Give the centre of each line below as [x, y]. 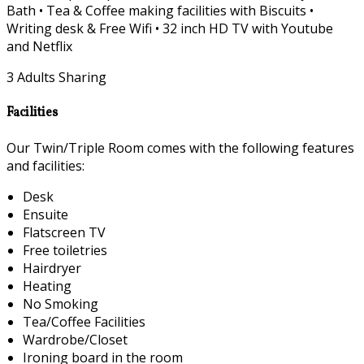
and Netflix [39, 47]
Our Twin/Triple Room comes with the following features [180, 147]
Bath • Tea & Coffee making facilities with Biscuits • [160, 11]
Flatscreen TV [64, 232]
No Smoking [61, 303]
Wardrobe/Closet [75, 339]
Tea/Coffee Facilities [84, 321]
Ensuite [45, 214]
